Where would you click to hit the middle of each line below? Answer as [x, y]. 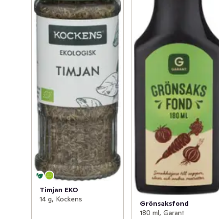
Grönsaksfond [164, 203]
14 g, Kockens [61, 199]
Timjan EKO [59, 189]
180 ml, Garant [162, 212]
